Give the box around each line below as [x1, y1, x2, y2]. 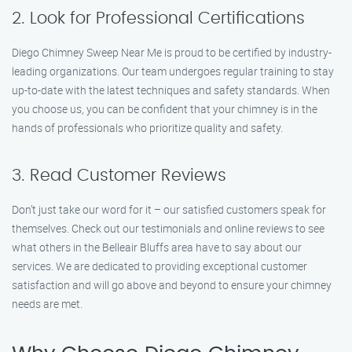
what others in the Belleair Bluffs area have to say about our [12, 240, 302, 255]
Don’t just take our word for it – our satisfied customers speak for [12, 202, 326, 217]
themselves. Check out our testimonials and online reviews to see [12, 221, 324, 236]
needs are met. [12, 296, 82, 311]
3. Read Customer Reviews [12, 167, 226, 184]
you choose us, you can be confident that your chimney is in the [12, 101, 317, 116]
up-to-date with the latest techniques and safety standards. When [12, 82, 330, 97]
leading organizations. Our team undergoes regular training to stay [12, 64, 334, 79]
